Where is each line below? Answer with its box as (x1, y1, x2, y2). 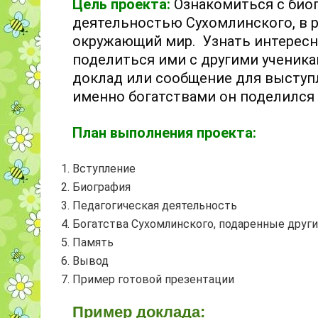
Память (72, 235, 114, 249)
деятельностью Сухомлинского (72, 13, 292, 31)
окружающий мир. (72, 32, 199, 50)
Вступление (72, 161, 136, 175)
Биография (72, 180, 131, 194)
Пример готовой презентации (72, 272, 234, 286)
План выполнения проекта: (72, 124, 256, 141)
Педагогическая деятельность (72, 198, 237, 212)
